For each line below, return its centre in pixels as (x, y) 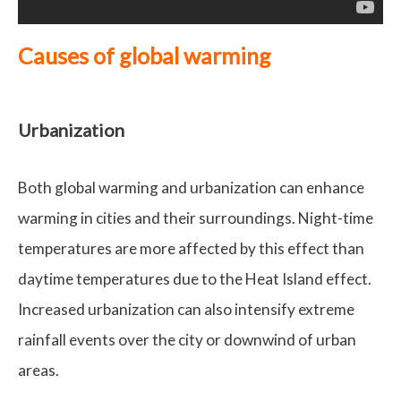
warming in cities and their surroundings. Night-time (196, 218)
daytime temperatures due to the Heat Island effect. (195, 279)
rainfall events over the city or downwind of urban (187, 340)
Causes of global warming (145, 56)
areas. (38, 371)
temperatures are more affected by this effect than (191, 249)
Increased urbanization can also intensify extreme (186, 310)
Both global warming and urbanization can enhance (191, 188)
